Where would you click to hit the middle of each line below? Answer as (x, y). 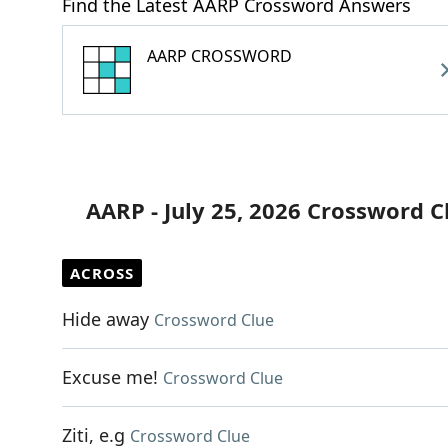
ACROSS (102, 273)
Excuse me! (110, 377)
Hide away (105, 319)
